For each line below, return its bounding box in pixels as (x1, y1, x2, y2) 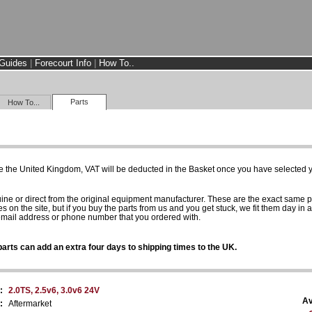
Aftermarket (8, 298, 52, 309)
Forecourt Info (35, 58, 91, 68)
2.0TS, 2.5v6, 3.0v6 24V (8, 285, 100, 295)
